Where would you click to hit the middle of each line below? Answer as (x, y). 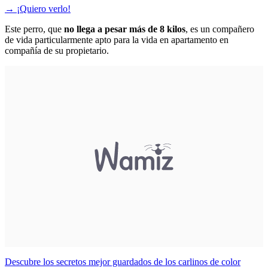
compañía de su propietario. (58, 50)
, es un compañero (220, 29)
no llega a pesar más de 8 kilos (125, 29)
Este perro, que (34, 29)
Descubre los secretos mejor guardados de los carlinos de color (123, 261)
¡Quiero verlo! (44, 8)
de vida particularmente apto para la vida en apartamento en (117, 39)
